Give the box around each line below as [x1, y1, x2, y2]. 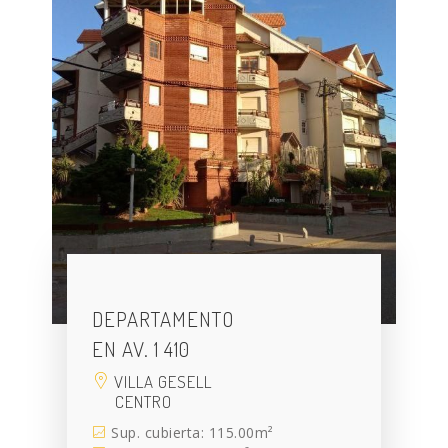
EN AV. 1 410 [92, 335, 191, 363]
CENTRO [115, 391, 173, 413]
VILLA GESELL [110, 371, 213, 393]
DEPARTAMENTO [92, 305, 235, 333]
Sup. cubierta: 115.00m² [106, 423, 274, 443]
